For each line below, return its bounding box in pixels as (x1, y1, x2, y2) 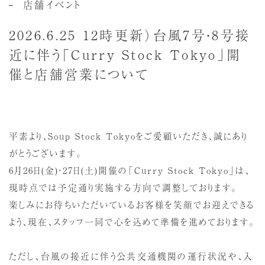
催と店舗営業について (8, 63, 148, 83)
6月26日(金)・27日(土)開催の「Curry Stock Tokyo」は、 (8, 163, 250, 176)
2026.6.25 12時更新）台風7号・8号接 (8, 24, 251, 44)
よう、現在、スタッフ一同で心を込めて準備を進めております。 (8, 215, 255, 228)
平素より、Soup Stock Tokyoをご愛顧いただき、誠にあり (8, 129, 248, 142)
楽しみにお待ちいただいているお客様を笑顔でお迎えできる (8, 198, 255, 211)
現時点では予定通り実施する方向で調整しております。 (8, 180, 237, 193)
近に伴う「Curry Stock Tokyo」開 (8, 44, 242, 63)
